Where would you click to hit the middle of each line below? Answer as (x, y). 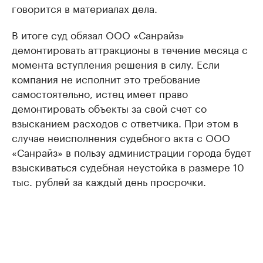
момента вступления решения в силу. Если (116, 63)
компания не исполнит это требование (106, 78)
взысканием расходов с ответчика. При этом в (125, 122)
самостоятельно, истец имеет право (100, 93)
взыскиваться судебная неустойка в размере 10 (128, 166)
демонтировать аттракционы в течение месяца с (130, 49)
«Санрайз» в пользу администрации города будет (131, 151)
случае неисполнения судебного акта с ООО (121, 137)
